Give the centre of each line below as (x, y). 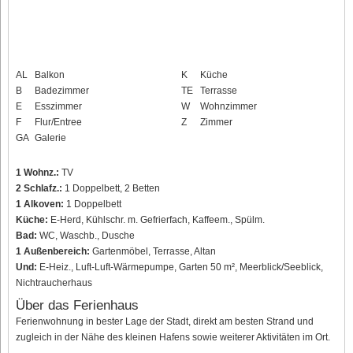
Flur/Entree (58, 122)
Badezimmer (62, 90)
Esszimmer (58, 106)
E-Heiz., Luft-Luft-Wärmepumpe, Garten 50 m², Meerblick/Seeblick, (180, 267)
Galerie (50, 137)
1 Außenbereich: (53, 251)
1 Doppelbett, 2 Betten (111, 188)
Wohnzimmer (229, 106)
